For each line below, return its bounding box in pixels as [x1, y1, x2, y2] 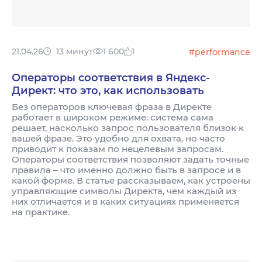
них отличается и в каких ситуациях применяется [12, 195, 239, 207]
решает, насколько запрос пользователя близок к [12, 122, 244, 133]
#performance [189, 46, 250, 57]
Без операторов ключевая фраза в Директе [12, 101, 212, 112]
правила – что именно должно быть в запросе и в [12, 164, 241, 175]
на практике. [12, 206, 70, 218]
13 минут [56, 46, 93, 57]
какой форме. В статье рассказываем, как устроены [12, 174, 250, 186]
